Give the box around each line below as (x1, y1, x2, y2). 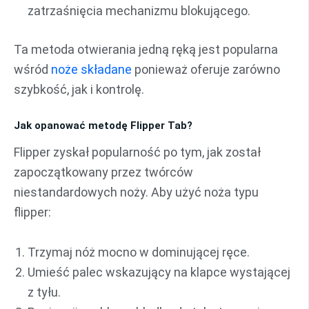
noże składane (51, 61, 132, 77)
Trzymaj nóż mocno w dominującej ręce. (28, 245, 250, 260)
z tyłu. (28, 285, 61, 300)
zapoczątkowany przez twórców (14, 165, 193, 180)
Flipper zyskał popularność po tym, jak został (14, 145, 261, 160)
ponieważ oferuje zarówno (132, 61, 280, 77)
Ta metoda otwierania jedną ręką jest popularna (14, 41, 278, 57)
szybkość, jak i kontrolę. (14, 81, 144, 97)
